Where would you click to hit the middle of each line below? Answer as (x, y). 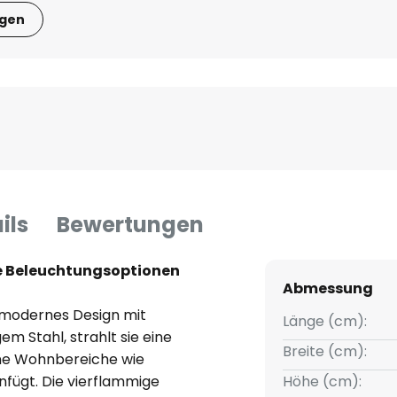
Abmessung (327, 289)
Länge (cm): (324, 322)
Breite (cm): (324, 352)
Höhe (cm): (322, 382)
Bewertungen (130, 225)
